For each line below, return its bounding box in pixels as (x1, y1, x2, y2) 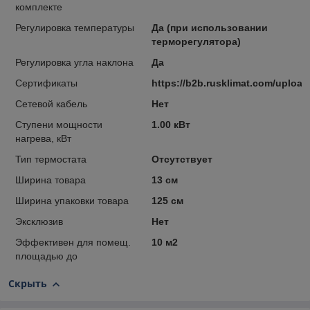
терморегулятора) (151, 36, 241, 47)
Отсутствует (151, 154, 212, 165)
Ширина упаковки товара (15, 195, 129, 206)
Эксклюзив (15, 216, 63, 227)
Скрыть (8, 277, 47, 290)
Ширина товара (15, 174, 86, 185)
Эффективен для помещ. (15, 237, 131, 248)
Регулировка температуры (15, 22, 134, 33)
